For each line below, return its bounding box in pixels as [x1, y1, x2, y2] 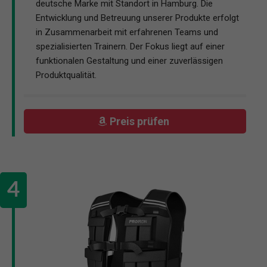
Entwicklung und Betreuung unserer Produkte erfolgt [36, 13, 239, 24]
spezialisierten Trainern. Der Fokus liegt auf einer [36, 41, 225, 52]
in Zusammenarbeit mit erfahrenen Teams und [36, 27, 218, 38]
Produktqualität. [36, 70, 97, 81]
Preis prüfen [110, 114, 172, 128]
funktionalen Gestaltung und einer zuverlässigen [36, 55, 223, 67]
